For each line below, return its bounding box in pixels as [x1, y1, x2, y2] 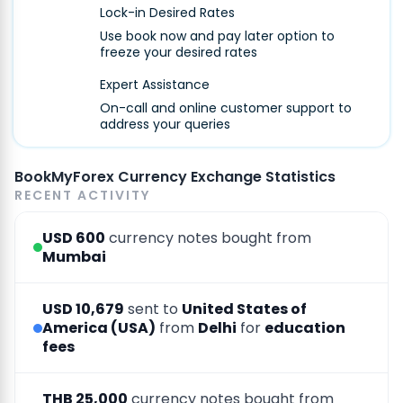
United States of [182, 299, 307, 320]
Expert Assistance [100, 76, 210, 94]
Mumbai [42, 246, 106, 268]
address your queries [100, 115, 230, 134]
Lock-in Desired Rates [100, 4, 235, 22]
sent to [124, 299, 182, 320]
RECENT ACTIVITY [14, 186, 150, 205]
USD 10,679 [42, 299, 124, 320]
